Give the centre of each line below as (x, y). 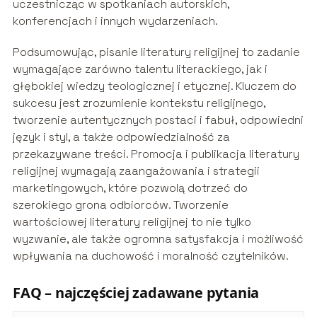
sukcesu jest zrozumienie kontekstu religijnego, (139, 103)
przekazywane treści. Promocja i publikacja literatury (156, 154)
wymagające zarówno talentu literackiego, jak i (140, 69)
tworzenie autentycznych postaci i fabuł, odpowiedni (158, 120)
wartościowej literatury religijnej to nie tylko (132, 222)
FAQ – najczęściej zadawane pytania (136, 293)
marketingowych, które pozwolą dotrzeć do (130, 188)
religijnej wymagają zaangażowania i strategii (136, 171)
